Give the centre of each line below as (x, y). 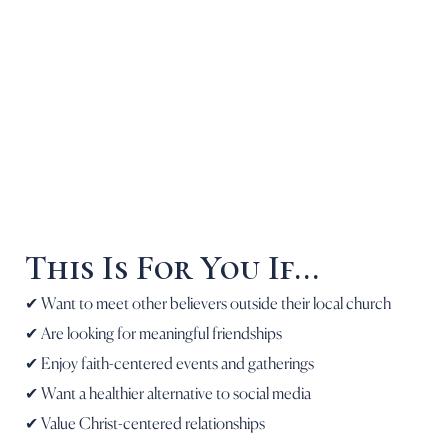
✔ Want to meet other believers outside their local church (208, 302)
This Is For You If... (172, 267)
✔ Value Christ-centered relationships (145, 422)
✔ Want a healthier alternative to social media (168, 392)
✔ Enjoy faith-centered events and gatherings (169, 362)
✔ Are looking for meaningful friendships (153, 332)
